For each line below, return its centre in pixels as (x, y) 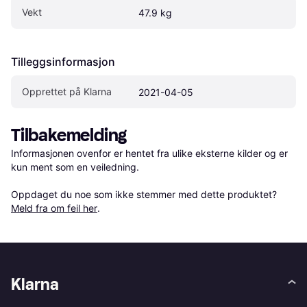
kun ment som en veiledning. (75, 167)
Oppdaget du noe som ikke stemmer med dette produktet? (145, 194)
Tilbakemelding (69, 135)
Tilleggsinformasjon (63, 61)
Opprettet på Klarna (67, 91)
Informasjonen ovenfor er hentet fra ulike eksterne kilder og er (149, 153)
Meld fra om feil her (54, 208)
